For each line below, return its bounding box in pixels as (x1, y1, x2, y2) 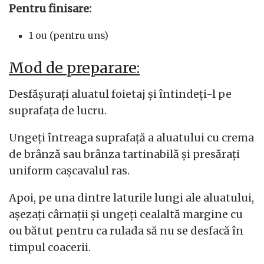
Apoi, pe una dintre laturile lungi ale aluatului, (9, 190, 254, 204)
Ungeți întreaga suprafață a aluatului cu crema (9, 130, 254, 144)
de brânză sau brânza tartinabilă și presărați (9, 147, 240, 161)
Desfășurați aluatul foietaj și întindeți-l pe (9, 87, 232, 101)
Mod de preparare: (9, 58, 140, 77)
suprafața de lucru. (9, 103, 107, 117)
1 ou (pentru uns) (29, 29, 109, 41)
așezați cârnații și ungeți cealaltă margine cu (9, 207, 243, 221)
